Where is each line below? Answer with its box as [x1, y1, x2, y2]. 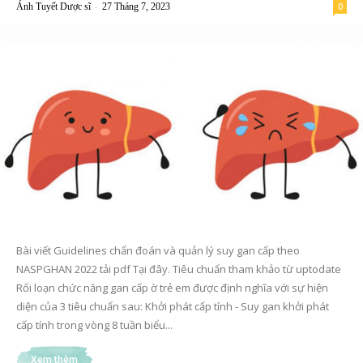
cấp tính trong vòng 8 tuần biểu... [16, 318, 173, 333]
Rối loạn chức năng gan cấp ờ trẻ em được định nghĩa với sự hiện [16, 280, 328, 296]
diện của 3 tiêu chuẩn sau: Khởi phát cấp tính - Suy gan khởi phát [16, 299, 329, 314]
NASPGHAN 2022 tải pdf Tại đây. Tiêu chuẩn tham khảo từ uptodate [16, 262, 341, 277]
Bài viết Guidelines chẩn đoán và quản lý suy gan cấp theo [16, 243, 300, 258]
